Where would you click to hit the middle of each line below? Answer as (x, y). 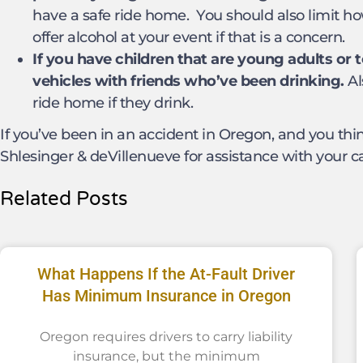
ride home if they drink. (113, 103)
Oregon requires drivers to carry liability (167, 336)
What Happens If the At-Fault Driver (167, 273)
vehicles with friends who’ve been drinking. (188, 81)
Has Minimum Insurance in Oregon (166, 295)
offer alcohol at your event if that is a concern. (189, 38)
